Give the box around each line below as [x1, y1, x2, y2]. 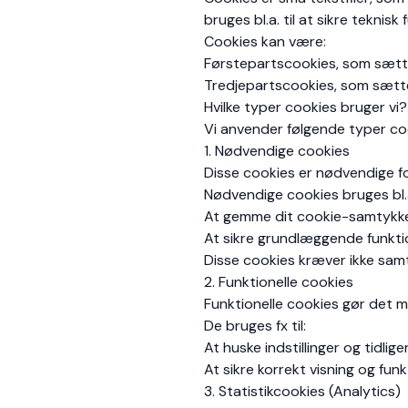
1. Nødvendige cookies [204, 141, 350, 160]
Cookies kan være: [204, 32, 326, 51]
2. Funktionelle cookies [204, 272, 353, 291]
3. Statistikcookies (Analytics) [204, 382, 401, 401]
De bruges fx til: [204, 316, 306, 335]
